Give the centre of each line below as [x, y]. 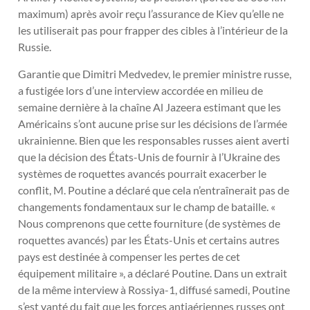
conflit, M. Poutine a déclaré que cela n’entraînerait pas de [154, 190]
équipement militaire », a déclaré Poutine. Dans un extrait [153, 273]
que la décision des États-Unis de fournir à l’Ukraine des [149, 156]
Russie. [35, 47]
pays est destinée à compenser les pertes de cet [129, 256]
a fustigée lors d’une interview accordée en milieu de [140, 90]
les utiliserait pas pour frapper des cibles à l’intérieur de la [153, 30]
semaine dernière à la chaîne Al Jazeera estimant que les [149, 107]
